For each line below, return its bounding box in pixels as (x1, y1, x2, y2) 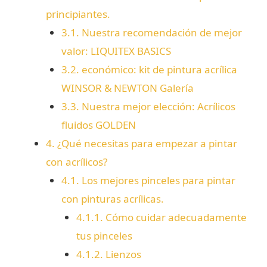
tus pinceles (76, 229, 133, 243)
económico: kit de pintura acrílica (79, 63, 237, 77)
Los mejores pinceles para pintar (79, 173, 235, 188)
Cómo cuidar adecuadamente (103, 210, 247, 225)
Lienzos (103, 247, 142, 262)
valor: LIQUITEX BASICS (61, 44, 171, 58)
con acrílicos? (46, 155, 108, 169)
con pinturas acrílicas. (61, 192, 164, 206)
